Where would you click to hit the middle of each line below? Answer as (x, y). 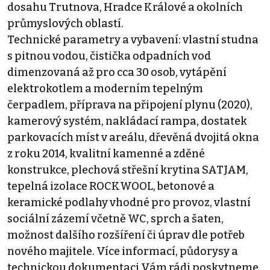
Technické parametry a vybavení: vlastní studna (133, 39)
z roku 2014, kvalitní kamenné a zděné (106, 153)
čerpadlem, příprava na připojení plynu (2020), (130, 105)
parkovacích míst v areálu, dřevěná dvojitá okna (133, 137)
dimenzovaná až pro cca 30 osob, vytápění (117, 72)
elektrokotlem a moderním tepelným (105, 88)
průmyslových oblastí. (65, 23)
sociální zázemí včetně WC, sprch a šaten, (115, 218)
